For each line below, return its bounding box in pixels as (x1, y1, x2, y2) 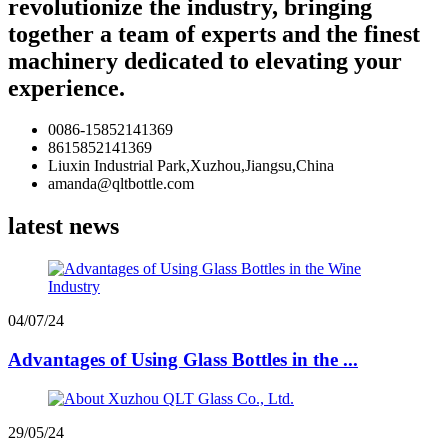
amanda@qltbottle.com (48, 175, 194, 193)
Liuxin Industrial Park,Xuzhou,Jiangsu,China (48, 157, 334, 175)
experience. (8, 74, 125, 101)
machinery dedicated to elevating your (8, 47, 402, 74)
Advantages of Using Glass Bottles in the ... (8, 348, 358, 370)
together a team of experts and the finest (8, 20, 420, 47)
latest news (8, 213, 119, 240)
